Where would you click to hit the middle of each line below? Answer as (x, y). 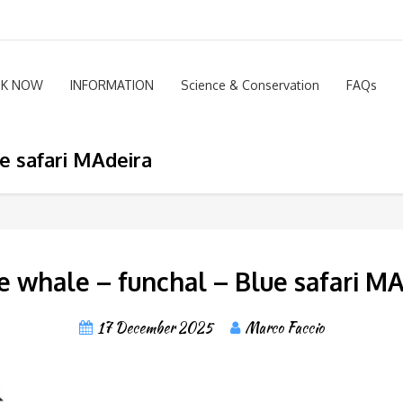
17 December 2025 (155, 328)
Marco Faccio (284, 328)
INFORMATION (112, 85)
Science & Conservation (250, 85)
